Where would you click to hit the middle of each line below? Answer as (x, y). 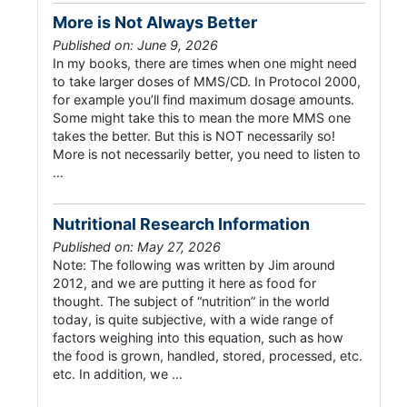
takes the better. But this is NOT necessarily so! (194, 135)
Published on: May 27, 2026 (137, 246)
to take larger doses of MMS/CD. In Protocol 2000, (207, 81)
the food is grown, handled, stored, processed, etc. (208, 355)
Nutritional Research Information (181, 223)
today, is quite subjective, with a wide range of (193, 319)
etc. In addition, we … (118, 373)
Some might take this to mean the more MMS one (202, 117)
